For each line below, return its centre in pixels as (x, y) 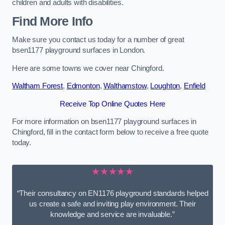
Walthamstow (125, 86)
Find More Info (52, 21)
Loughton (165, 86)
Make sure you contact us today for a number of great (98, 40)
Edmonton (83, 86)
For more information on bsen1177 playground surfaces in (104, 122)
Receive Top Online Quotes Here (113, 104)
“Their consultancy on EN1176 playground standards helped (113, 194)
